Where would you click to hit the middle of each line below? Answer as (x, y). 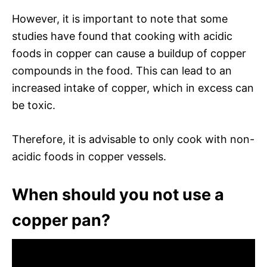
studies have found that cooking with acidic (122, 36)
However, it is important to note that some (120, 18)
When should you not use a (118, 194)
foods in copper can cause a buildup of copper (129, 53)
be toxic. (34, 105)
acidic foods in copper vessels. (89, 156)
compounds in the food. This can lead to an (122, 70)
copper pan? (61, 220)
